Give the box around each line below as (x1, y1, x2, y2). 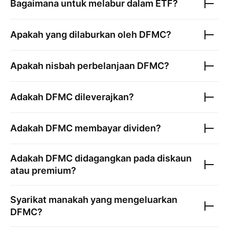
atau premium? (10, 165, 76, 176)
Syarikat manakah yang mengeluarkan (10, 194, 177, 205)
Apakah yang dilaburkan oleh (10, 29, 139, 40)
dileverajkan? (73, 91, 134, 102)
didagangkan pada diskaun (73, 153, 192, 164)
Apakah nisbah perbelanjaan (10, 60, 137, 71)
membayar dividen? (73, 123, 161, 133)
